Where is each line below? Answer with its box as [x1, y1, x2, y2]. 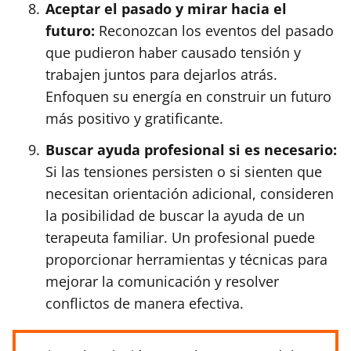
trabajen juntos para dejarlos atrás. [45, 64, 277, 84]
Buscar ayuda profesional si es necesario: [45, 139, 337, 159]
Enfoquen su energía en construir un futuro [45, 86, 331, 106]
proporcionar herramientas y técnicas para [45, 249, 327, 269]
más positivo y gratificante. [45, 108, 223, 128]
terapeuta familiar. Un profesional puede [45, 227, 315, 247]
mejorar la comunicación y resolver [45, 271, 279, 291]
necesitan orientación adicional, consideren [45, 183, 334, 203]
